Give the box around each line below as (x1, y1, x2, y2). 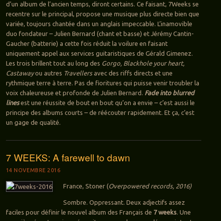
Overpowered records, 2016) (108, 182, 191, 189)
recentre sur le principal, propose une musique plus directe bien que (5, 10, 199, 17)
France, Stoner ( (63, 182, 109, 189)
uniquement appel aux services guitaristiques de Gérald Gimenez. (5, 49, 193, 57)
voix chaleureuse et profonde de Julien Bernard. (5, 89, 145, 96)
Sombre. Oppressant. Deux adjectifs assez (63, 198, 185, 206)
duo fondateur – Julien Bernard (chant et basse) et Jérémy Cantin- (5, 30, 194, 37)
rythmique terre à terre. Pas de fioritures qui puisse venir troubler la (5, 79, 199, 86)
